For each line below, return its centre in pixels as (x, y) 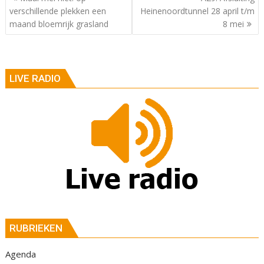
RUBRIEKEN (36, 228)
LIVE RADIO (35, 79)
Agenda (21, 254)
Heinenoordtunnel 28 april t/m (197, 11)
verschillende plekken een (58, 11)
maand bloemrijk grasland (59, 24)
